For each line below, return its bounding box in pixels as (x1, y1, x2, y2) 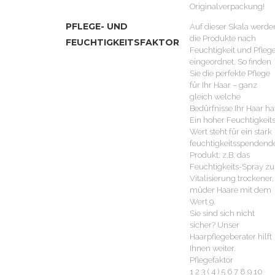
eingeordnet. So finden (190, 57, 271, 66)
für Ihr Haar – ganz (190, 80, 257, 90)
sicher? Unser (190, 220, 239, 230)
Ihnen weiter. (190, 244, 236, 253)
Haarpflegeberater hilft (190, 232, 272, 241)
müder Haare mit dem (190, 185, 271, 195)
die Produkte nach (190, 34, 256, 43)
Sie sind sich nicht (190, 209, 255, 218)
